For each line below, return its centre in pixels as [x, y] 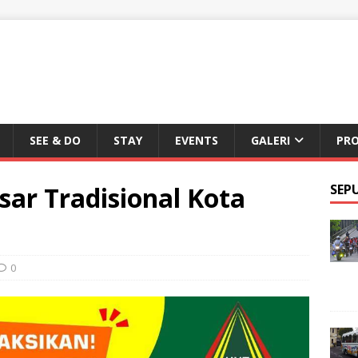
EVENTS [197, 140]
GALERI [270, 140]
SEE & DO [55, 140]
